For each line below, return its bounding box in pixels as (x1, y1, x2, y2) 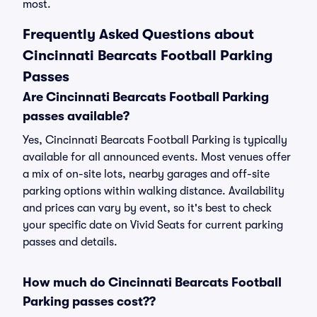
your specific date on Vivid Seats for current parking (23, 219, 283, 231)
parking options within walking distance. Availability (23, 185, 284, 197)
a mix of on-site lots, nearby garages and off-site (23, 168, 270, 180)
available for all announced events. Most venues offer (23, 151, 291, 163)
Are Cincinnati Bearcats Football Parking (23, 90, 269, 104)
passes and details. (23, 236, 117, 248)
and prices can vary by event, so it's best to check (23, 202, 272, 214)
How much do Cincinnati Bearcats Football (23, 275, 282, 289)
